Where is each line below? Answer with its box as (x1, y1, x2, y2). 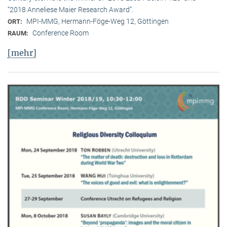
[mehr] (8, 47, 36, 58)
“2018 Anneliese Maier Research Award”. (8, 5, 133, 14)
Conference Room (32, 28, 89, 37)
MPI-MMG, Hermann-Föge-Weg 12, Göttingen (26, 17, 169, 25)
